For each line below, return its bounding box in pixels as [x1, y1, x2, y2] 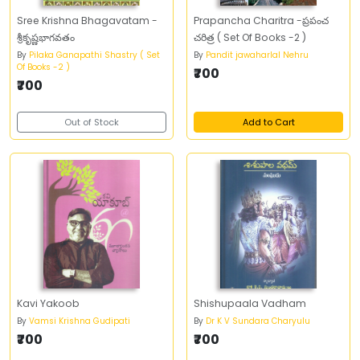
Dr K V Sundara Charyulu [206, 315, 310, 327]
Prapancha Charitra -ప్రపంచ [194, 14, 329, 27]
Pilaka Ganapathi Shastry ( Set [29, 49, 160, 61]
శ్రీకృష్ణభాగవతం [17, 31, 75, 44]
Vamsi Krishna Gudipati [29, 315, 130, 327]
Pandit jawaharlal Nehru [206, 49, 309, 61]
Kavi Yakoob [17, 297, 80, 310]
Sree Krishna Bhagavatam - [17, 14, 157, 27]
